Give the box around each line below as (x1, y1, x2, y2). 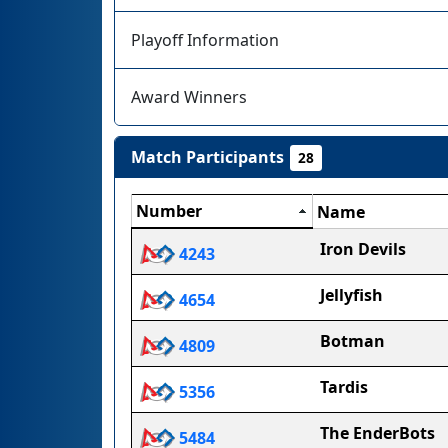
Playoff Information (131, 29, 279, 51)
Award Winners (131, 86, 247, 108)
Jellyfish (320, 284, 383, 306)
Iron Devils (320, 238, 406, 260)
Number (136, 200, 202, 222)
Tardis (320, 376, 368, 398)
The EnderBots (320, 422, 435, 444)
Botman (320, 330, 385, 352)
